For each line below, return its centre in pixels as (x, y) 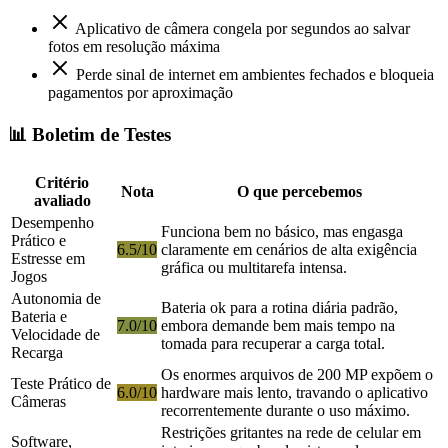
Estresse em (48, 259)
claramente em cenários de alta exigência (289, 250)
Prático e (38, 241)
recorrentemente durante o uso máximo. (285, 411)
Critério (62, 183)
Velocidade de (55, 335)
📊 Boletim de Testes (89, 134)
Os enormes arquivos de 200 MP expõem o (297, 375)
